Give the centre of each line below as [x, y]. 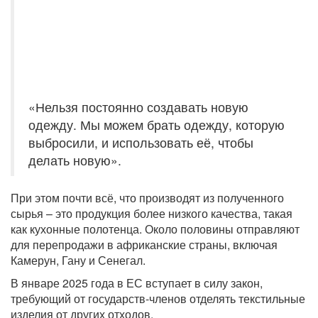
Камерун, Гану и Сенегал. [78, 260]
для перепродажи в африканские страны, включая [144, 244]
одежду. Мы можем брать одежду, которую [157, 124]
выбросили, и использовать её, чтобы [141, 142]
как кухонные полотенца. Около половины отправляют [155, 229]
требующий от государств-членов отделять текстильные [158, 298]
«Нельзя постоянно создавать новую [138, 106]
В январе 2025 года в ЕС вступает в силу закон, [137, 283]
